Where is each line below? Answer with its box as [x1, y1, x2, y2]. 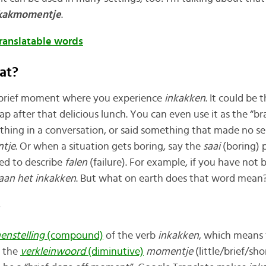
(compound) [46, 230, 103, 241]
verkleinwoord [20, 246, 88, 257]
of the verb [103, 230, 158, 241]
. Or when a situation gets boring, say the [15, 141, 203, 152]
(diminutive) [87, 246, 144, 257]
